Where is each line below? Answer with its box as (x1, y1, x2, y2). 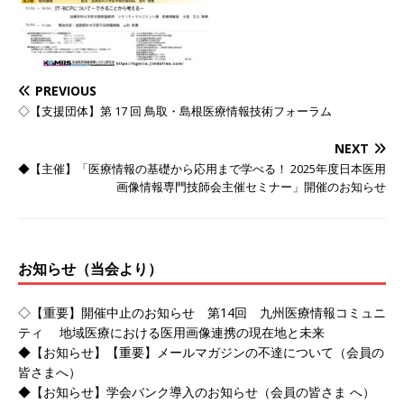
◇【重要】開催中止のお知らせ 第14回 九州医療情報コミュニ (18, 303, 386, 321)
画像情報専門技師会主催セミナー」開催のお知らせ (116, 178, 386, 195)
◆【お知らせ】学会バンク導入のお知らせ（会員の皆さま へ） (18, 382, 375, 400)
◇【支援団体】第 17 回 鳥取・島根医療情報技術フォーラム (18, 102, 332, 119)
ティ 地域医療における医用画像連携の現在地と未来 (18, 323, 325, 341)
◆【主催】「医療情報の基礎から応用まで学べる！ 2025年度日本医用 (18, 160, 386, 177)
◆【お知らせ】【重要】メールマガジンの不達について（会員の (18, 343, 384, 361)
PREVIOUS (35, 81, 96, 99)
